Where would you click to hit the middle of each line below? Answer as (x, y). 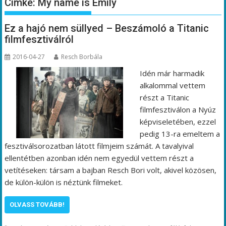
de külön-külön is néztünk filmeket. (64, 182)
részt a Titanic (164, 97)
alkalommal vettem (172, 85)
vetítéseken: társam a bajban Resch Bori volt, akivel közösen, (111, 170)
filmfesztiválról (39, 39)
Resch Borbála (82, 56)
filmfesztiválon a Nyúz (178, 109)
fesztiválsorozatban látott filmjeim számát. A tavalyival (99, 146)
